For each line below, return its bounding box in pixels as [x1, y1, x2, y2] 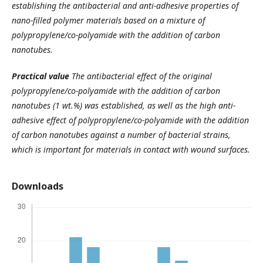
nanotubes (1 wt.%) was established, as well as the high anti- [12, 100, 235, 111]
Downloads [12, 180, 63, 193]
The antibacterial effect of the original [72, 70, 212, 82]
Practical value [12, 70, 72, 82]
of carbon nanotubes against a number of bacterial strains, [12, 129, 231, 140]
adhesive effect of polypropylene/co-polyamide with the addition [12, 114, 249, 126]
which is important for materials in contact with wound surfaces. [12, 144, 250, 155]
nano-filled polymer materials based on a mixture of [12, 15, 205, 26]
